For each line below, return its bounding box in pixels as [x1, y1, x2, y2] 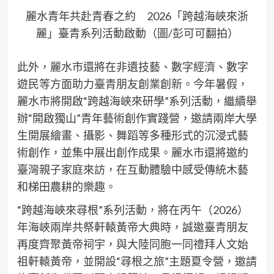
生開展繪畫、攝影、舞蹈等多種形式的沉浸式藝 [17, 128, 248, 143]
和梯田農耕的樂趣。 [17, 180, 116, 194]
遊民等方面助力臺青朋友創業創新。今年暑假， [17, 77, 248, 91]
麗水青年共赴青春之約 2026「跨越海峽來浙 [26, 9, 248, 23]
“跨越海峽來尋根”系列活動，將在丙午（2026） [17, 203, 248, 217]
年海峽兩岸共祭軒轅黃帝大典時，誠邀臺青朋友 [17, 220, 248, 234]
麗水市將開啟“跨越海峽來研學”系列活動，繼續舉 [17, 94, 257, 108]
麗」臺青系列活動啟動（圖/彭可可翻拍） [35, 26, 239, 40]
